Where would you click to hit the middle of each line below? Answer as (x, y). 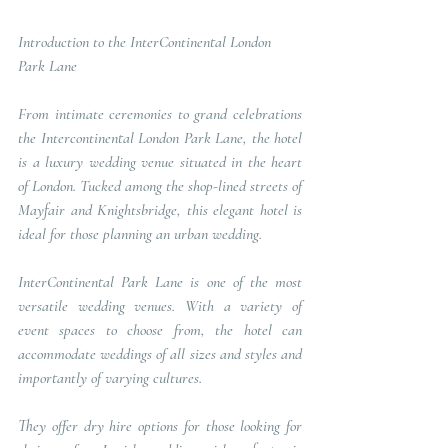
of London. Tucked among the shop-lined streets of (160, 186)
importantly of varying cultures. (110, 378)
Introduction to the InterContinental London (146, 42)
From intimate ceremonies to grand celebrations (160, 114)
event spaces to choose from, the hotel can (160, 330)
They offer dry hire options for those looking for (160, 426)
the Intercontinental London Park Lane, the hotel (160, 138)
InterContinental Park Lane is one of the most (160, 282)
